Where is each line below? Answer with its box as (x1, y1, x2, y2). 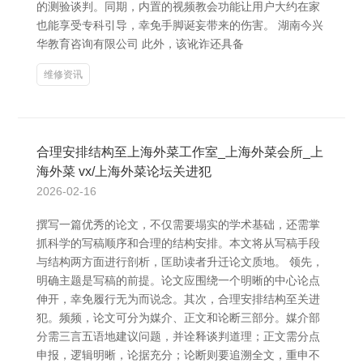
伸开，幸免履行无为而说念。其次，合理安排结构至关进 (36, 293, 320, 305)
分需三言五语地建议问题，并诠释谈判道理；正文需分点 (36, 330, 320, 343)
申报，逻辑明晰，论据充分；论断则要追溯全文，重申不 (36, 348, 320, 361)
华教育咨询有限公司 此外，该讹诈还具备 (36, 37, 244, 50)
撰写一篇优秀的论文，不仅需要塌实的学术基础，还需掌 (36, 218, 320, 231)
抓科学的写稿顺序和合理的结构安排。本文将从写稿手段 (36, 237, 320, 250)
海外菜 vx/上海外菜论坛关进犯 (36, 164, 211, 178)
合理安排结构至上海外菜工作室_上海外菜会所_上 (36, 145, 323, 159)
